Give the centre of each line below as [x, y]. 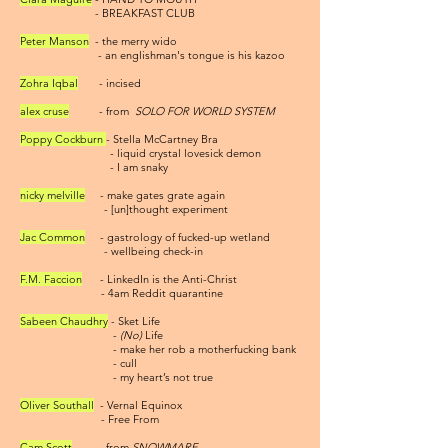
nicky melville [52, 195]
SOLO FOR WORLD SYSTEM [205, 111]
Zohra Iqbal [49, 83]
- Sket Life [135, 321]
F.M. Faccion [51, 279]
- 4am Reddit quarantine [121, 293]
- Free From [89, 419]
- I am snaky [94, 167]
